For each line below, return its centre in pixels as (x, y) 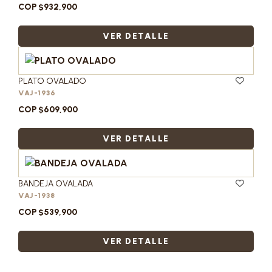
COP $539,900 (48, 212)
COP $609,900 (48, 110)
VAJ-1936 (37, 93)
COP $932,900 (48, 7)
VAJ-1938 (36, 195)
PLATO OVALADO (52, 81)
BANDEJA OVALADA (56, 184)
